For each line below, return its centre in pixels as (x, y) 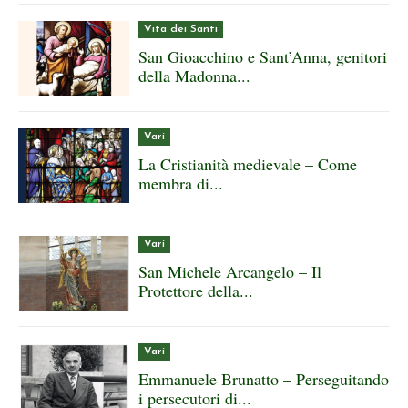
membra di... (181, 183)
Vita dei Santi (181, 29)
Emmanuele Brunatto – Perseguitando (264, 378)
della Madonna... (195, 75)
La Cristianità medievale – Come (248, 163)
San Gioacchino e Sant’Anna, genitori (263, 56)
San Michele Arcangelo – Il (230, 271)
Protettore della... (196, 290)
